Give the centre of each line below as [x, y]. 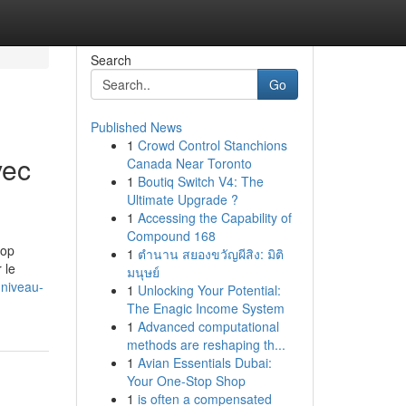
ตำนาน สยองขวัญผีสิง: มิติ [210, 254]
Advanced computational [208, 326]
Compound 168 [171, 236]
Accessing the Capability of [214, 217]
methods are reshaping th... [206, 344]
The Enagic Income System [205, 308]
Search [111, 60]
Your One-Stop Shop [186, 381]
